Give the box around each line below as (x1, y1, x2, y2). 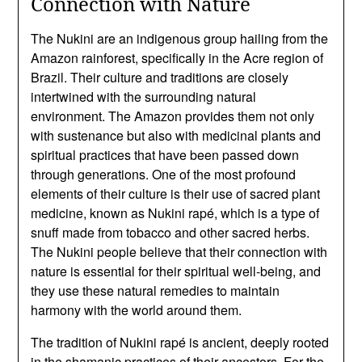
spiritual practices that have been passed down (31, 145, 300, 164)
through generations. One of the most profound (31, 164, 297, 183)
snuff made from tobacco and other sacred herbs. (31, 222, 310, 242)
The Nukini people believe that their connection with (31, 242, 328, 261)
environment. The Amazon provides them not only (31, 106, 315, 125)
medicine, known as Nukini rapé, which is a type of (31, 203, 320, 222)
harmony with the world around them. (31, 300, 242, 319)
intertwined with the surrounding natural (31, 86, 257, 106)
